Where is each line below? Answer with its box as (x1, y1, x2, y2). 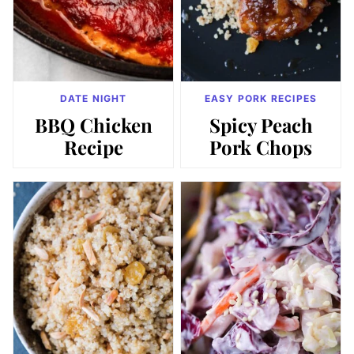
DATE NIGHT (59, 92, 127, 105)
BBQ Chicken (34, 112, 153, 138)
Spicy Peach (209, 112, 313, 138)
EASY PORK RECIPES (204, 92, 318, 105)
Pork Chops (209, 134, 312, 160)
